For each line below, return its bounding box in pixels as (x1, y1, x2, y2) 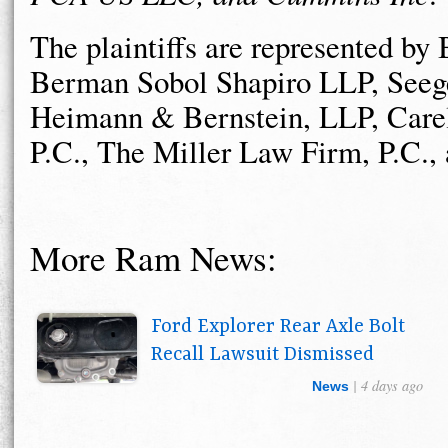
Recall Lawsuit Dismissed (151, 344, 374, 367)
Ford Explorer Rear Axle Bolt (151, 316, 405, 339)
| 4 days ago (349, 376, 424, 396)
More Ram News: (30, 234, 277, 282)
